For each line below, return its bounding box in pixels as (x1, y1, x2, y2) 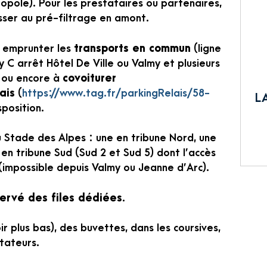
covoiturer (63, 72, 116, 84)
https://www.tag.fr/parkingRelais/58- (22, 87, 210, 99)
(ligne (191, 42, 221, 54)
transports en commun (74, 42, 191, 54)
